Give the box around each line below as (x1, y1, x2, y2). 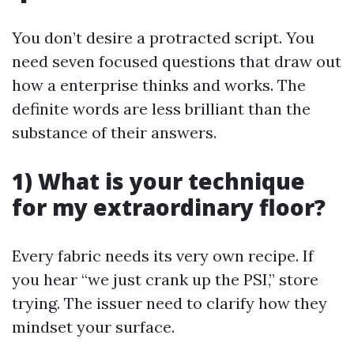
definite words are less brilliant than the (12, 99, 311, 119)
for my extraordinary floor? (12, 192, 326, 222)
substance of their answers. (12, 122, 217, 142)
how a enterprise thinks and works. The (12, 75, 306, 95)
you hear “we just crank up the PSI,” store (12, 269, 318, 289)
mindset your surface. (12, 317, 175, 337)
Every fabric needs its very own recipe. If (12, 246, 314, 265)
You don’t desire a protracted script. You (12, 28, 314, 47)
